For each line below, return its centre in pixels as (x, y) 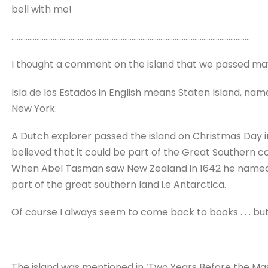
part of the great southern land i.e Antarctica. (118, 184)
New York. (34, 108)
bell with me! (41, 9)
